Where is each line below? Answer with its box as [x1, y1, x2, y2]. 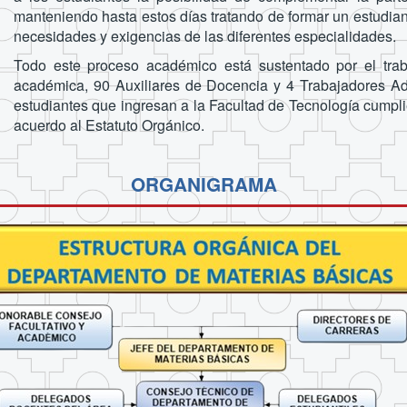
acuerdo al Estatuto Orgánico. [13, 114, 204, 136]
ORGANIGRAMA [130, 171, 277, 198]
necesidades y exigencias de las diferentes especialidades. [13, 25, 396, 47]
